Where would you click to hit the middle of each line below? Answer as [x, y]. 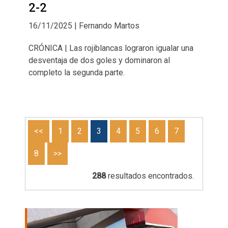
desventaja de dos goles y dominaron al [99, 61]
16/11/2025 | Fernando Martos [84, 26]
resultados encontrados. [150, 176]
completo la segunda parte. [76, 73]
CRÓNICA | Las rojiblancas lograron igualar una [111, 48]
